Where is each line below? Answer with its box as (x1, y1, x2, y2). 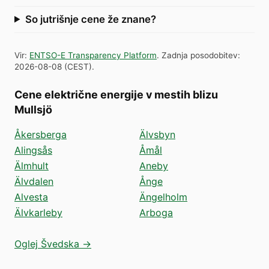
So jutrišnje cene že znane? (25, 13, 156, 25)
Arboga (139, 206, 173, 219)
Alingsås (14, 144, 52, 156)
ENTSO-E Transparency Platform (29, 50, 157, 60)
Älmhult (14, 159, 49, 172)
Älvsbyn (139, 128, 175, 141)
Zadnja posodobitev (162, 50, 238, 60)
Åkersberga (14, 128, 67, 141)
